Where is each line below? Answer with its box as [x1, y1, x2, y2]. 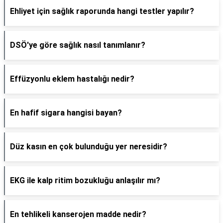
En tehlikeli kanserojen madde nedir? [10, 210, 146, 219]
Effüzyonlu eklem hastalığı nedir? [10, 74, 134, 84]
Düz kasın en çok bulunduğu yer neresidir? [10, 142, 167, 151]
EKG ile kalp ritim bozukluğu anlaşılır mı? [10, 176, 160, 185]
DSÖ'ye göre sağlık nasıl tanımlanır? [10, 40, 145, 50]
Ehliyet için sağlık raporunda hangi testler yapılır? [10, 6, 194, 16]
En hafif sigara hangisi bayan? [10, 108, 122, 117]
